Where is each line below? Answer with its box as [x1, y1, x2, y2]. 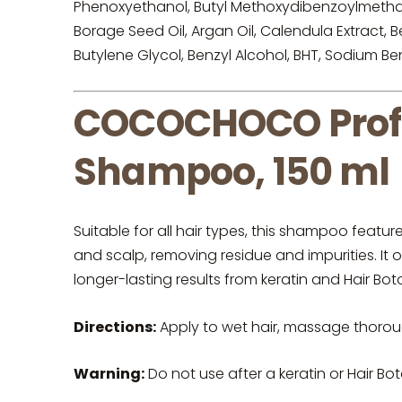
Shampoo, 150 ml [74, 144, 390, 198]
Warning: [74, 363, 144, 385]
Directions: [74, 316, 156, 337]
